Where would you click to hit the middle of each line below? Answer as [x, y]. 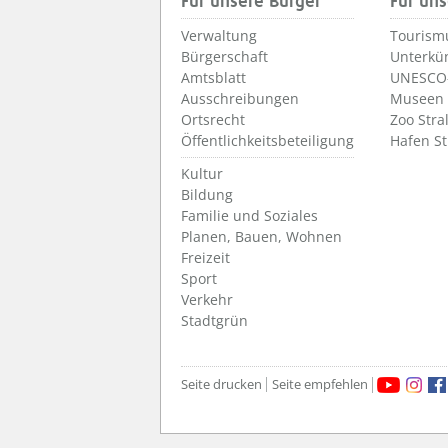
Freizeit [205, 258]
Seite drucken [221, 384]
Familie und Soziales [249, 216]
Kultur [202, 174]
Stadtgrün [214, 321]
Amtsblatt [213, 78]
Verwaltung [219, 36]
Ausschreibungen [240, 99]
